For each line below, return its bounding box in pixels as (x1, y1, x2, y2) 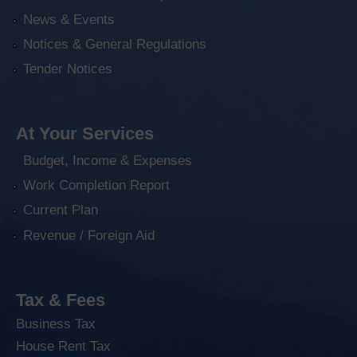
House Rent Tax (16, 338, 111, 354)
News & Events (22, 11, 115, 27)
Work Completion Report (22, 178, 170, 194)
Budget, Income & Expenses (22, 152, 192, 168)
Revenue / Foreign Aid (22, 227, 155, 243)
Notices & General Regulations (22, 36, 206, 52)
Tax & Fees (16, 289, 105, 310)
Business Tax (16, 316, 96, 331)
